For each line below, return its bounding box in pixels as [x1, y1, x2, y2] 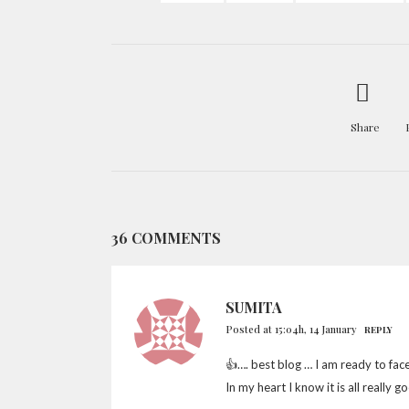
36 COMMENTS [111, 228, 221, 247]
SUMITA [225, 298, 282, 317]
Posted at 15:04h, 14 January [225, 322, 357, 336]
